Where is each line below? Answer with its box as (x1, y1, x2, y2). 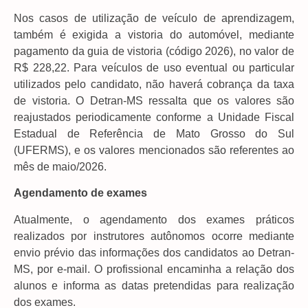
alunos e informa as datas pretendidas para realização (14, 279, 294, 291)
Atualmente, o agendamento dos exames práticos (14, 213, 294, 225)
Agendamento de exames (14, 187, 147, 199)
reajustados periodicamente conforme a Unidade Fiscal (14, 111, 294, 123)
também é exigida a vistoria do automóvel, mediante (14, 28, 294, 41)
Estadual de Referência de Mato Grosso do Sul (14, 127, 294, 140)
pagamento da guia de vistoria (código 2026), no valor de (14, 45, 294, 57)
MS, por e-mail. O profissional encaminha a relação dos (14, 263, 294, 275)
